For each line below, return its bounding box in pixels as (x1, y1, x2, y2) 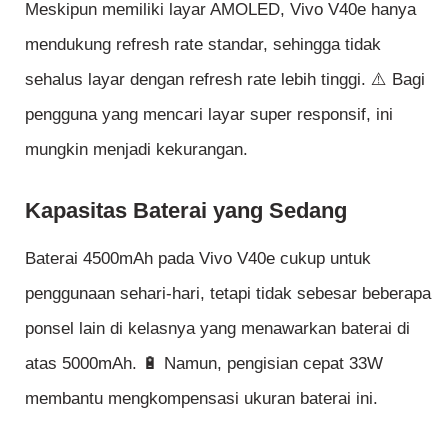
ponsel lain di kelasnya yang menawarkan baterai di (25, 318, 410, 338)
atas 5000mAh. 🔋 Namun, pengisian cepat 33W (25, 353, 383, 373)
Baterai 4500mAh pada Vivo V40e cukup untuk (25, 248, 371, 268)
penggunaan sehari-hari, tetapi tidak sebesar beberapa (25, 283, 431, 303)
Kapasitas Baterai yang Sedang (25, 197, 347, 223)
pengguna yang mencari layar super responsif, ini (25, 105, 393, 125)
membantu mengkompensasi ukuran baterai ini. (25, 388, 378, 408)
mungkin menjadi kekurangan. (25, 140, 248, 160)
